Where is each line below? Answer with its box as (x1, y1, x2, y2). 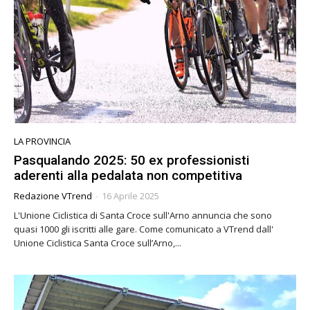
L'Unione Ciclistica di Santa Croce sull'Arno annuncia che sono (14, 208, 272, 221)
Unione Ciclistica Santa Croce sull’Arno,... (14, 236, 181, 249)
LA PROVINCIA (14, 134, 71, 147)
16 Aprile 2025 (102, 189, 159, 202)
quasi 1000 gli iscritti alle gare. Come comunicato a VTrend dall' (14, 222, 273, 235)
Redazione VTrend (14, 189, 92, 202)
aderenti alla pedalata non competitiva (14, 167, 242, 183)
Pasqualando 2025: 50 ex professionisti (14, 152, 250, 168)
